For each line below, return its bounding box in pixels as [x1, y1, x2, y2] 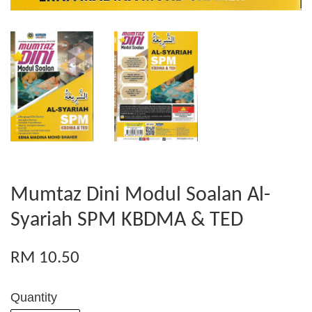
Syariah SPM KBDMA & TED [10, 210, 243, 232]
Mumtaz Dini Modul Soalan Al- [10, 185, 270, 207]
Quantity [10, 290, 57, 305]
